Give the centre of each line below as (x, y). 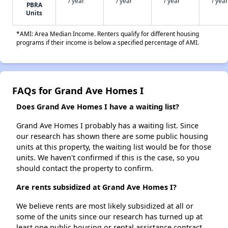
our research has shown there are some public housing (112, 136)
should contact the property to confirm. (85, 168)
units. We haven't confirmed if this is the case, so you (108, 158)
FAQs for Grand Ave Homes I (78, 91)
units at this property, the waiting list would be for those (114, 147)
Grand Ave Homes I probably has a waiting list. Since (107, 126)
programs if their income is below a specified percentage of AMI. (108, 42)
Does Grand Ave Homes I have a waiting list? (98, 107)
